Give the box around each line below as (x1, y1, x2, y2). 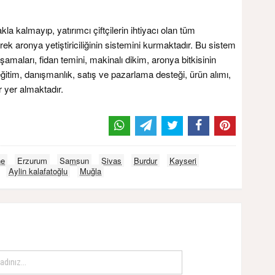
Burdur (134, 155, 157, 167)
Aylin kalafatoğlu (9, 165, 68, 177)
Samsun (60, 155, 89, 167)
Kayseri (169, 155, 196, 167)
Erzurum (17, 155, 47, 167)
